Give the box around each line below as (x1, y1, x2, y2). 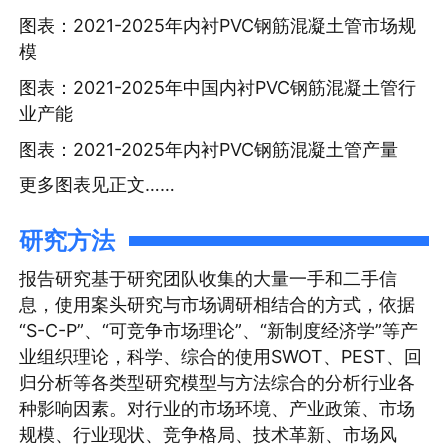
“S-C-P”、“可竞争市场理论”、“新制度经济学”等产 (19, 319, 419, 341)
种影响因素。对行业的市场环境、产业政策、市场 (19, 397, 416, 419)
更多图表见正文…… (19, 174, 176, 196)
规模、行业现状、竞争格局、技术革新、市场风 (19, 423, 398, 445)
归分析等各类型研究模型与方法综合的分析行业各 (19, 371, 416, 393)
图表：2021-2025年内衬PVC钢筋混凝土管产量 (19, 138, 399, 160)
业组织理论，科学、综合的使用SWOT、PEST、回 (19, 345, 423, 367)
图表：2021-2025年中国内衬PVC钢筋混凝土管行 (19, 77, 417, 99)
